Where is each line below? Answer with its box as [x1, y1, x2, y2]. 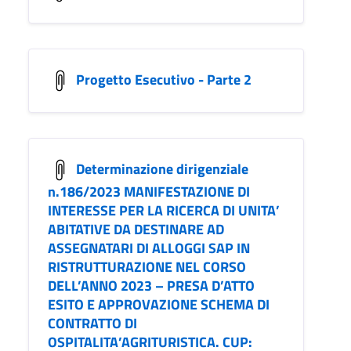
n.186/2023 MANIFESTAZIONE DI [48, 181, 250, 203]
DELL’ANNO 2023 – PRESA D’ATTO [48, 275, 255, 297]
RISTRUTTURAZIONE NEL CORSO [48, 256, 246, 278]
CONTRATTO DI [48, 313, 137, 335]
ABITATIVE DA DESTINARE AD [48, 219, 224, 241]
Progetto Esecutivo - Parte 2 [76, 68, 251, 90]
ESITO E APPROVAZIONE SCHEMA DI [48, 294, 270, 316]
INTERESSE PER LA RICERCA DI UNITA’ [48, 200, 280, 222]
